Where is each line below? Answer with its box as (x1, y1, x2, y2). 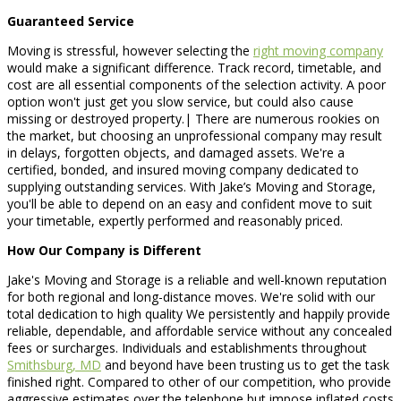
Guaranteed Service (7, 12, 134, 30)
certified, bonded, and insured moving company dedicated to (7, 160, 359, 178)
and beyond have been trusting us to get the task (101, 355, 389, 373)
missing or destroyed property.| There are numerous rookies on (7, 109, 380, 127)
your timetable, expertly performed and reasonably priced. (7, 211, 343, 229)
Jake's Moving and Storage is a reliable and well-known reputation (7, 270, 387, 288)
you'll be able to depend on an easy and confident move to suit (7, 194, 372, 212)
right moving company (253, 41, 383, 59)
